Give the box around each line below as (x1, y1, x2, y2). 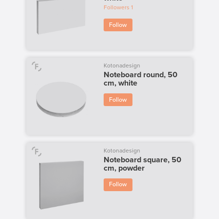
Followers (103, 4, 130, 11)
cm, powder (103, 163, 145, 173)
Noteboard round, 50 (103, 69, 177, 80)
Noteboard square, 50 (103, 154, 181, 165)
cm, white (103, 78, 137, 88)
